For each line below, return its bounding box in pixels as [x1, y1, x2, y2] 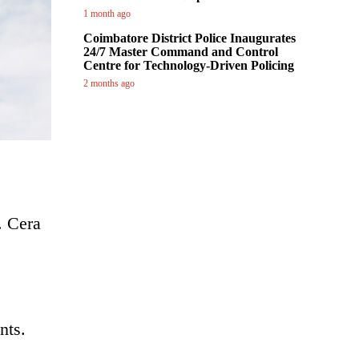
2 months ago [83, 78, 135, 89]
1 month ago [83, 8, 131, 19]
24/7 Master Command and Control [83, 45, 278, 58]
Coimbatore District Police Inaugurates [83, 31, 296, 45]
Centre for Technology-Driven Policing [83, 58, 294, 72]
